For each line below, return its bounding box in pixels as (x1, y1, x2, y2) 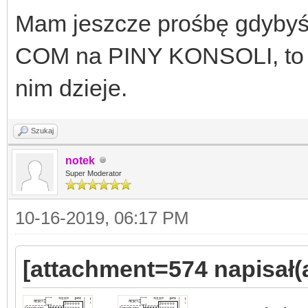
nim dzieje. (15, 74, 127, 101)
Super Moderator (65, 168, 122, 177)
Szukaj (31, 126, 54, 135)
